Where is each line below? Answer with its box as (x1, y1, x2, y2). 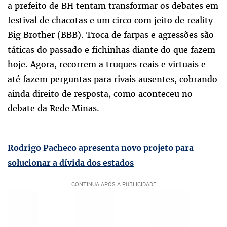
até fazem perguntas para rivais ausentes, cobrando (8, 73, 217, 85)
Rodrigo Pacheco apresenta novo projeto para (8, 143, 194, 154)
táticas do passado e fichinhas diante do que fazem (8, 44, 215, 56)
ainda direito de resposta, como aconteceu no (8, 88, 193, 100)
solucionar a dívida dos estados (8, 158, 134, 168)
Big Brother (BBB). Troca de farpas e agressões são (8, 29, 214, 41)
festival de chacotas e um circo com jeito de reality (8, 15, 213, 26)
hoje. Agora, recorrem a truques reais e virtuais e (8, 59, 206, 70)
